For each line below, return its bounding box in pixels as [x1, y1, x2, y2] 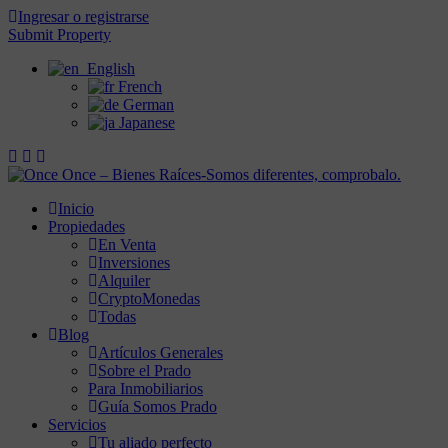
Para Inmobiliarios [88, 380, 203, 397]
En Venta [98, 236, 156, 253]
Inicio [58, 200, 94, 217]
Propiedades [48, 218, 125, 235]
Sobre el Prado [98, 362, 191, 379]
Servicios [48, 416, 106, 433]
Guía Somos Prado [98, 398, 217, 415]
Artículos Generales [98, 344, 223, 361]
